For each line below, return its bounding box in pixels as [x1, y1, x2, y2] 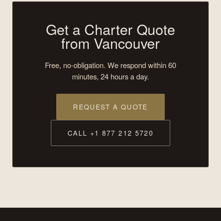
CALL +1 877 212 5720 [67, 128, 154, 138]
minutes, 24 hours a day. [72, 71, 149, 81]
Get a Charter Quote [46, 19, 175, 39]
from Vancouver [61, 33, 160, 53]
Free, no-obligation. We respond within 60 [45, 59, 176, 70]
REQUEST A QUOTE [73, 102, 148, 112]
